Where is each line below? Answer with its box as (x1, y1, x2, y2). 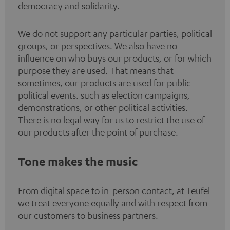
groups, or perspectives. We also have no (18, 40, 177, 51)
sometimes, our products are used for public (18, 76, 191, 88)
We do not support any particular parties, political (18, 27, 212, 39)
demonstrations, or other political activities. (18, 101, 188, 113)
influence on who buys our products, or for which (18, 52, 212, 64)
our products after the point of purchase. (18, 126, 178, 138)
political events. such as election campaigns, (18, 89, 190, 101)
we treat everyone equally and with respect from (18, 197, 207, 208)
